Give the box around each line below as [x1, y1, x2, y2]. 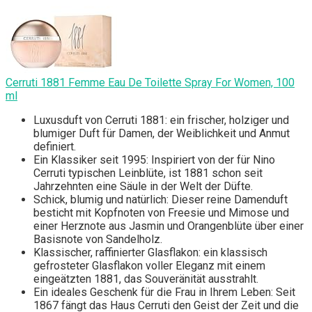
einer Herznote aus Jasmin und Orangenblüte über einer [33, 219, 304, 233]
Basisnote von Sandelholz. [33, 233, 162, 247]
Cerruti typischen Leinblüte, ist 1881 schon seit [33, 166, 263, 180]
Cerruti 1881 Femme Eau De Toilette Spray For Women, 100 [6, 76, 295, 90]
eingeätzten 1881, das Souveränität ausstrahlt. [33, 272, 258, 286]
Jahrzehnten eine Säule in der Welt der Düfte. [33, 180, 253, 194]
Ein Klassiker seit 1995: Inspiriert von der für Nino [33, 153, 275, 167]
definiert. [33, 140, 76, 154]
